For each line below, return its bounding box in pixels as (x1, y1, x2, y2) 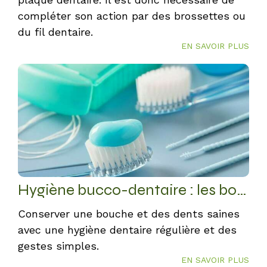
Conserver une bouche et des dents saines (18, 207, 240, 220)
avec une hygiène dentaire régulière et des (18, 223, 237, 236)
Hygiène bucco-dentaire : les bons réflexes (237, 181, 247, 199)
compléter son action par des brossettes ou (18, 10, 246, 22)
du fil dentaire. (18, 26, 93, 38)
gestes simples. (18, 240, 99, 252)
